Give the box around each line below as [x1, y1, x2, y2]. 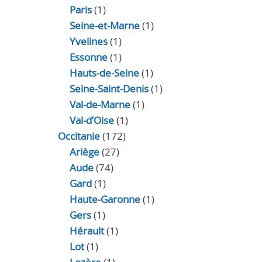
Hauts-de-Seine [69, 66, 139, 80]
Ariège [69, 145, 99, 158]
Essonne [69, 50, 108, 64]
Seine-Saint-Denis [69, 82, 149, 95]
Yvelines [69, 35, 108, 48]
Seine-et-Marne [69, 19, 140, 32]
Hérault [69, 224, 104, 237]
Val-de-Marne [69, 98, 130, 111]
